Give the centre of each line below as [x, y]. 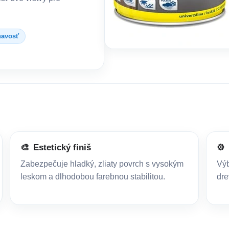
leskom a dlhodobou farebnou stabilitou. [93, 176]
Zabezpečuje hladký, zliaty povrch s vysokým [102, 164]
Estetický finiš [62, 147]
